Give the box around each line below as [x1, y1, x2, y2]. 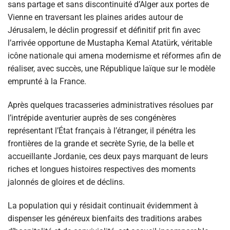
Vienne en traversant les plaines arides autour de [8, 12, 183, 23]
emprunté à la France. [8, 76, 86, 87]
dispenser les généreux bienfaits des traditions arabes [8, 214, 202, 224]
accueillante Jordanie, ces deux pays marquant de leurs [8, 151, 208, 162]
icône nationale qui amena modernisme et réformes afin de [8, 51, 221, 61]
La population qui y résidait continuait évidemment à [8, 201, 198, 211]
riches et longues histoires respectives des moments [8, 164, 196, 175]
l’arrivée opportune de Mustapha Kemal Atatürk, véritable [8, 38, 212, 48]
